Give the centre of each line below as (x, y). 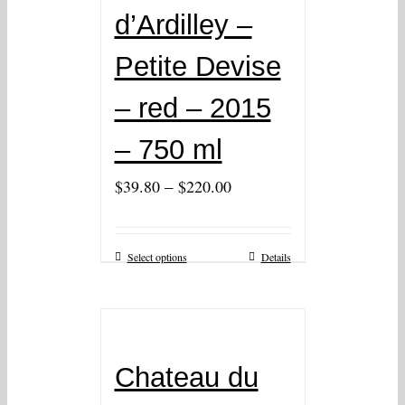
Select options (157, 257)
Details (276, 257)
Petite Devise (198, 67)
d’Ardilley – (183, 25)
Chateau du (186, 378)
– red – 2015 (193, 108)
